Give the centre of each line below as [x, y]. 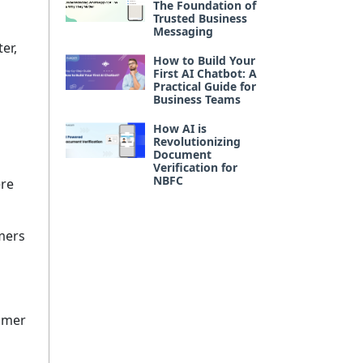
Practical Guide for [205, 86]
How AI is [180, 128]
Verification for [195, 167]
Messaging [183, 31]
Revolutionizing [197, 141]
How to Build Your [204, 60]
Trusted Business [200, 18]
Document [182, 154]
